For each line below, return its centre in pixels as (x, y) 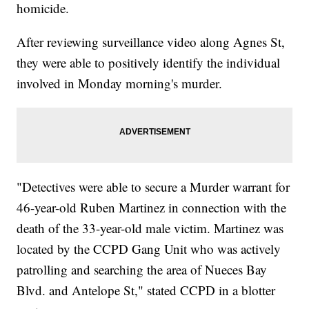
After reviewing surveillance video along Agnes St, (151, 41)
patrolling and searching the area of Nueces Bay (142, 269)
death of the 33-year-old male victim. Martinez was (150, 228)
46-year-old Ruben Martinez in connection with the (152, 207)
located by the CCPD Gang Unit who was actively (149, 248)
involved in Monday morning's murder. (120, 83)
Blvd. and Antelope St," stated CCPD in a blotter (146, 290)
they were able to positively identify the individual (149, 62)
